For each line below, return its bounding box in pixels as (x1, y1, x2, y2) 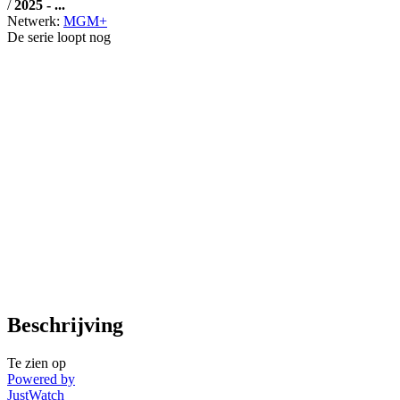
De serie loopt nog (7, 29, 111, 45)
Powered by (7, 371, 75, 387)
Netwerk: (7, 12, 63, 29)
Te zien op (7, 354, 66, 371)
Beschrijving (7, 312, 123, 337)
